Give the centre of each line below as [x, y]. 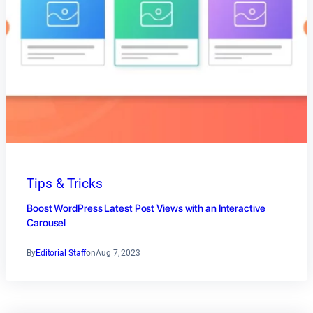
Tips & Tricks [65, 183]
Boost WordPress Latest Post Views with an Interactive [146, 208]
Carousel [46, 223]
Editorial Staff [61, 253]
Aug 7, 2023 [118, 253]
